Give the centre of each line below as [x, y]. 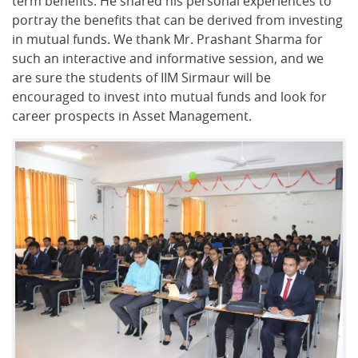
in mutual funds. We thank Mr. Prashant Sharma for [167, 39]
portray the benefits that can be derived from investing [177, 20]
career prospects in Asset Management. [132, 116]
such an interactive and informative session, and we [168, 58]
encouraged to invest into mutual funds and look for [169, 97]
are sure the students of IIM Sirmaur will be [141, 78]
